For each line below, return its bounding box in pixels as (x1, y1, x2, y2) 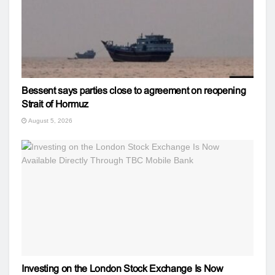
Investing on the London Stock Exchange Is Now (21, 263, 223, 274)
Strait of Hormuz (21, 98, 88, 109)
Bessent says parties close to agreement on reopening (21, 85, 246, 96)
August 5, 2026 (27, 117, 72, 124)
